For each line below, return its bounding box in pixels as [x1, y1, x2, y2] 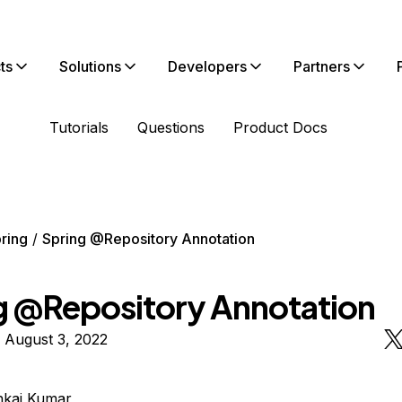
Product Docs [233, 118, 328, 136]
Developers [168, 57, 247, 75]
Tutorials [49, 118, 109, 136]
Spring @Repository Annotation [41, 230, 255, 248]
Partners [293, 57, 350, 75]
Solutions [59, 57, 121, 75]
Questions [137, 118, 205, 136]
